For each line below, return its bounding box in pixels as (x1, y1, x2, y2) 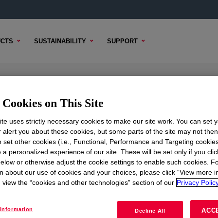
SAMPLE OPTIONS (26, 139, 85, 146)
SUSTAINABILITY (34, 37, 86, 45)
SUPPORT (107, 37, 138, 45)
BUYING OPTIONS (96, 139, 154, 146)
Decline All (135, 208, 165, 214)
